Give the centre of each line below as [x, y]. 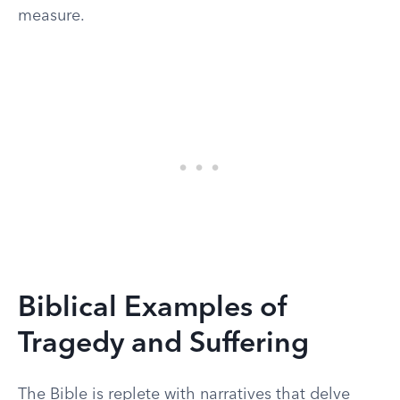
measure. [51, 16]
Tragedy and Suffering [163, 345]
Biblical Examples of [153, 309]
